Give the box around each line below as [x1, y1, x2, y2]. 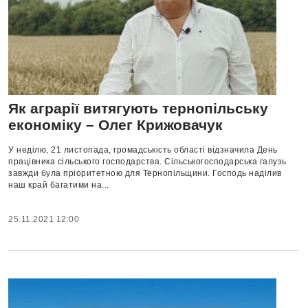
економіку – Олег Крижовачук [8, 117, 223, 133]
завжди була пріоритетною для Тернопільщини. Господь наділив [8, 168, 282, 179]
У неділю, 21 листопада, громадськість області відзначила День [8, 145, 278, 155]
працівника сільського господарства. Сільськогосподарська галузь [8, 157, 287, 167]
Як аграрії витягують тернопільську [8, 100, 268, 117]
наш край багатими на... [8, 180, 109, 190]
